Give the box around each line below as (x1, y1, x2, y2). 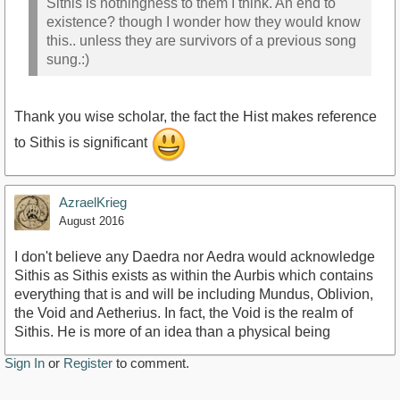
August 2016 (59, 214, 124, 228)
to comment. (112, 355, 189, 371)
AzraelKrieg (59, 195, 127, 210)
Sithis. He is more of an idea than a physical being (14, 324, 330, 339)
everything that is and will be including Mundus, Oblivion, (14, 287, 373, 302)
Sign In (4, 355, 45, 371)
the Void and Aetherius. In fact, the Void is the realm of (14, 305, 353, 321)
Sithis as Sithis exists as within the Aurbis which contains (14, 268, 373, 283)
